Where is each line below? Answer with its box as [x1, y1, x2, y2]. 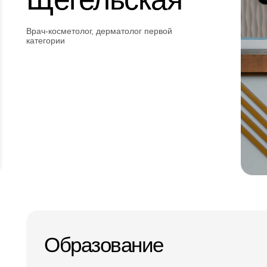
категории [26, 36, 65, 45]
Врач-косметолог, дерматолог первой [26, 26, 172, 36]
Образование [44, 233, 163, 256]
